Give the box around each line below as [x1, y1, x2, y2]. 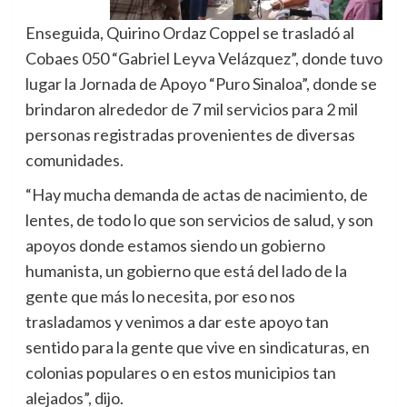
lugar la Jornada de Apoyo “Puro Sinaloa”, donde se [25, 74, 377, 94]
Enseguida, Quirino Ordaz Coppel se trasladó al [25, 23, 354, 44]
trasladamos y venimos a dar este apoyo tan [25, 312, 329, 333]
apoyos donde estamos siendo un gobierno [25, 235, 325, 256]
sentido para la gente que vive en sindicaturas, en [25, 337, 370, 358]
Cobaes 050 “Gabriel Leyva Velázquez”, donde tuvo [25, 48, 382, 69]
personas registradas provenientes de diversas [25, 124, 355, 145]
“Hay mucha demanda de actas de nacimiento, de [25, 184, 368, 205]
